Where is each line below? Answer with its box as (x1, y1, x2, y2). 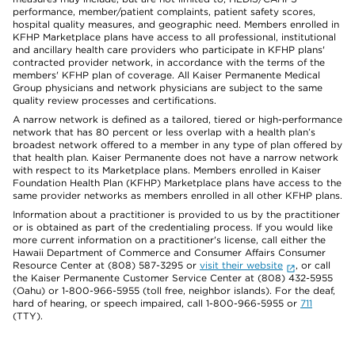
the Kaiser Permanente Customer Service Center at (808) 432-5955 (13, 272, 333, 284)
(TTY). (13, 310, 43, 322)
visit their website (200, 259, 283, 271)
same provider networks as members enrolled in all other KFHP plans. (13, 189, 342, 201)
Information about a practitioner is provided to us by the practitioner (13, 208, 340, 220)
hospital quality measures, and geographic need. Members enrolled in (13, 18, 339, 30)
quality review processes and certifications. (13, 94, 216, 106)
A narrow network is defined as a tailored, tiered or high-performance (13, 113, 342, 125)
